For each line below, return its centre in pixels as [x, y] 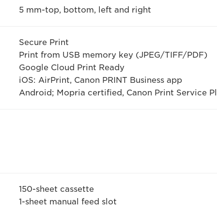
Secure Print [44, 42]
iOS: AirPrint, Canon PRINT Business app [100, 80]
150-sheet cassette [56, 189]
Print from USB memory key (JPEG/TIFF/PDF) [113, 55]
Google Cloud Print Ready [71, 67]
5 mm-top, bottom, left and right [85, 10]
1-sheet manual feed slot [68, 201]
